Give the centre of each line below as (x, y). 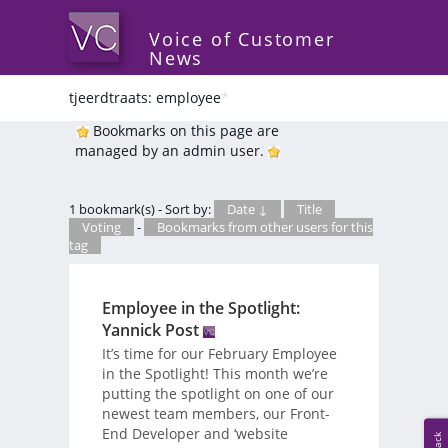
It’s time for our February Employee (219, 353)
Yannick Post (150, 329)
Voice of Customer (242, 39)
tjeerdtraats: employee (145, 97)
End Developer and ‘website (194, 433)
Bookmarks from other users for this (265, 227)
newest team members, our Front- (215, 413)
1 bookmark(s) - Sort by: (141, 209)
